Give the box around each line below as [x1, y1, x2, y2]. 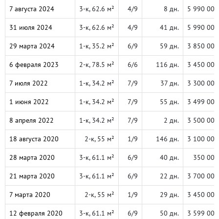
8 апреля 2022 [9, 116, 54, 125]
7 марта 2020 [9, 190, 50, 199]
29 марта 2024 [9, 42, 55, 50]
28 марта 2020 [9, 153, 55, 162]
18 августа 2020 [9, 134, 59, 143]
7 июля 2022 [9, 79, 48, 88]
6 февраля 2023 [9, 60, 59, 69]
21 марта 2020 [9, 172, 55, 180]
